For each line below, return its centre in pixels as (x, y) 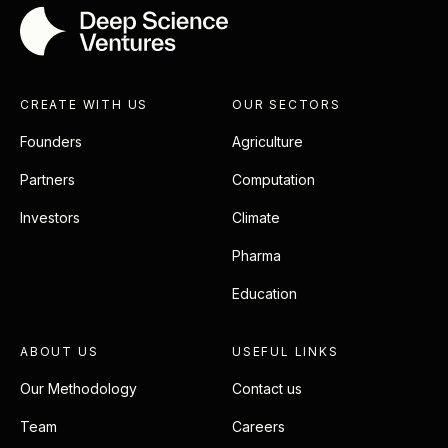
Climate (256, 217)
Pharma (256, 255)
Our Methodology (78, 388)
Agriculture (267, 141)
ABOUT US (59, 351)
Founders (51, 141)
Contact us (267, 388)
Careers (258, 426)
